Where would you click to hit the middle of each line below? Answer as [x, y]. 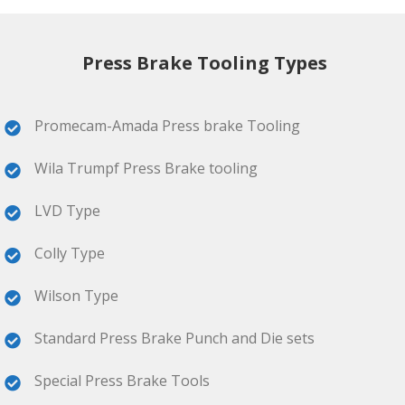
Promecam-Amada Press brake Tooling [167, 126]
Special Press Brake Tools [122, 381]
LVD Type [67, 211]
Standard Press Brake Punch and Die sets [174, 338]
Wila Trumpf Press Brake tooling [146, 168]
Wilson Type [76, 296]
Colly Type [70, 253]
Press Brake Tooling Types [202, 63]
